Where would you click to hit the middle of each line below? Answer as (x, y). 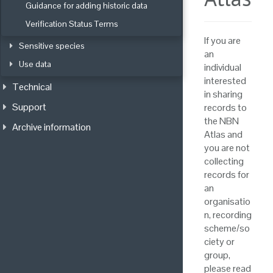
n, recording (228, 214)
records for (227, 174)
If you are (222, 40)
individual (223, 67)
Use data (35, 64)
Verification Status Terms (72, 23)
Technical (32, 87)
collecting (224, 161)
